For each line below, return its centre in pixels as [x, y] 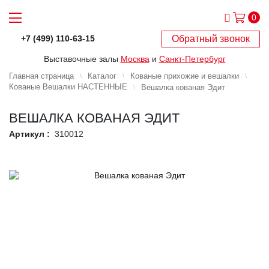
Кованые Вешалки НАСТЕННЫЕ [68, 87]
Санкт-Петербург [192, 59]
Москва [135, 59]
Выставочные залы [82, 59]
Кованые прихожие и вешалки [185, 76]
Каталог [102, 76]
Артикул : [29, 134]
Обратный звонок [211, 38]
